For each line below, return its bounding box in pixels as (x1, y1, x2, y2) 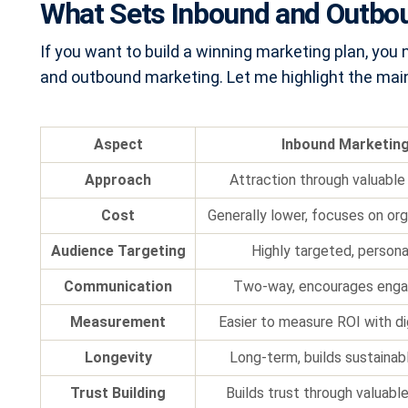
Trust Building (70, 384, 166, 403)
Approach (85, 171, 151, 189)
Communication (64, 278, 172, 296)
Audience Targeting (50, 242, 186, 260)
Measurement (70, 313, 166, 331)
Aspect (93, 136, 143, 154)
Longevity (84, 349, 152, 367)
